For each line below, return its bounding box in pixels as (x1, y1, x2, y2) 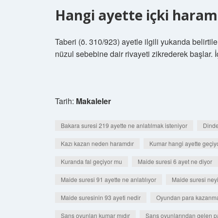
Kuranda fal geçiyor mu (61, 157, 122, 165)
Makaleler (76, 95, 111, 107)
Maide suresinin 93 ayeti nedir (61, 193, 141, 201)
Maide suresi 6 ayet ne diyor (138, 157, 212, 165)
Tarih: (55, 95, 76, 107)
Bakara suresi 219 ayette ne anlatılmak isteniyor (61, 121, 187, 129)
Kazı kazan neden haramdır (61, 139, 134, 147)
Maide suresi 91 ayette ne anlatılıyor (61, 175, 156, 183)
